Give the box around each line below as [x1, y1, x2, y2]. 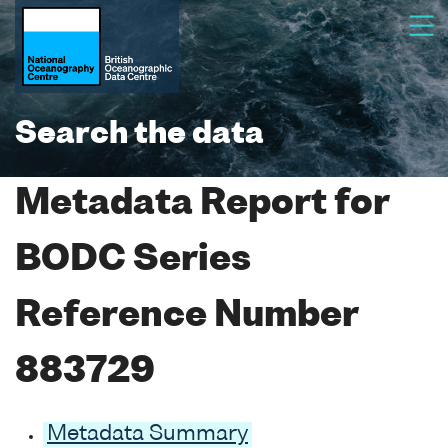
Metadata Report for [15, 187, 389, 222]
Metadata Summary [47, 423, 248, 445]
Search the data [15, 120, 264, 150]
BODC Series [15, 243, 251, 278]
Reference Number [15, 299, 358, 334]
